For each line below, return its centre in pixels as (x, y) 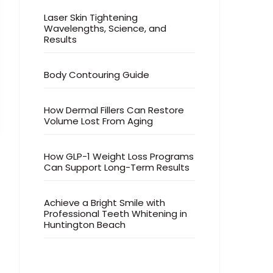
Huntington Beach (85, 225)
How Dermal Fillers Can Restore (114, 110)
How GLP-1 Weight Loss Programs (119, 156)
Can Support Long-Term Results (117, 167)
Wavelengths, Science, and (105, 28)
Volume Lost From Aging (98, 121)
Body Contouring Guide (97, 75)
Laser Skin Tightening (91, 17)
